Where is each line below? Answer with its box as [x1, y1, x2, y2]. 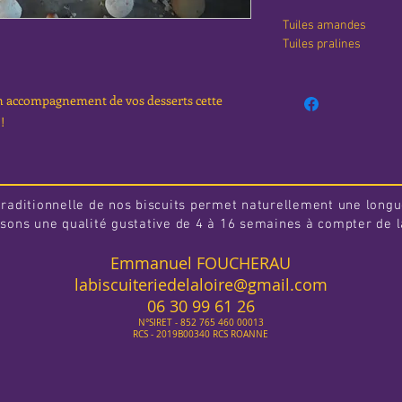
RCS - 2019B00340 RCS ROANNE [133, 328, 268, 341]
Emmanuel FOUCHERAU [110, 252, 291, 275]
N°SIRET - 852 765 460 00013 [137, 317, 264, 329]
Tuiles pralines [282, 37, 361, 53]
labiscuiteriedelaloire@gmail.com [74, 274, 328, 296]
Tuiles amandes [282, 18, 366, 34]
